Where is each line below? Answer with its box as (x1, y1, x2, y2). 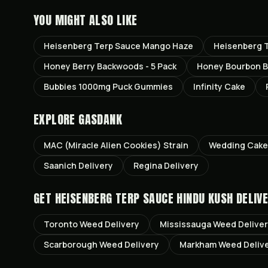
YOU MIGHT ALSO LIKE (33, 11, 138, 29)
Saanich (44, 160, 77, 171)
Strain (162, 139, 188, 151)
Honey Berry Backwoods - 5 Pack (44, 60, 176, 72)
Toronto (44, 218, 78, 230)
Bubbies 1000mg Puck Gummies (44, 81, 173, 92)
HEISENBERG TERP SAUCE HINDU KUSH (54, 189, 233, 208)
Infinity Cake (193, 81, 245, 92)
